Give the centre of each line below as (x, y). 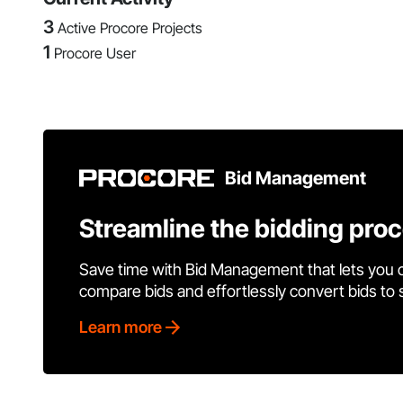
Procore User (95, 54)
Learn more (121, 327)
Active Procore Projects (130, 28)
